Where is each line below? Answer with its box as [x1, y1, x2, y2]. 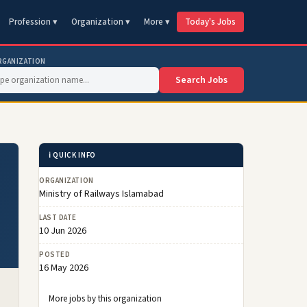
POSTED [39, 249, 71, 260]
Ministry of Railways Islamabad [39, 187, 164, 201]
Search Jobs [175, 73, 228, 87]
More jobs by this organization [49, 293, 162, 305]
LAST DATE [39, 212, 77, 223]
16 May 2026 [39, 261, 88, 275]
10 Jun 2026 [39, 224, 86, 238]
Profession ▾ [9, 16, 58, 28]
